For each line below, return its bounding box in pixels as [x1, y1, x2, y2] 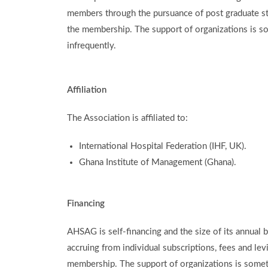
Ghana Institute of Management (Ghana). [79, 158, 236, 167]
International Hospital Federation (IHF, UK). [79, 142, 246, 151]
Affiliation [67, 86, 106, 95]
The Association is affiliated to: [67, 114, 188, 123]
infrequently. [67, 41, 116, 50]
